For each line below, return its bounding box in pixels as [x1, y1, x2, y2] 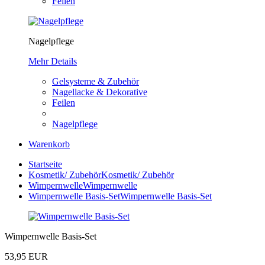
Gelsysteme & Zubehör [52, 76, 139, 86]
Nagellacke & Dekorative [52, 87, 147, 97]
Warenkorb [28, 139, 70, 149]
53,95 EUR [5, 251, 48, 261]
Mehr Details [28, 56, 77, 66]
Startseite [28, 159, 62, 169]
